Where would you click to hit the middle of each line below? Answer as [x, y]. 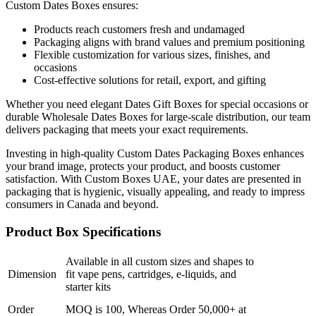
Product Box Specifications [83, 232]
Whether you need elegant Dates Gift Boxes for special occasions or [157, 104]
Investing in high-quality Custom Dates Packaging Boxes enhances [155, 154]
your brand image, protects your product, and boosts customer [143, 166]
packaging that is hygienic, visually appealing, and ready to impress [155, 192]
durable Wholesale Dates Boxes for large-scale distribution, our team [158, 117]
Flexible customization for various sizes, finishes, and [152, 55]
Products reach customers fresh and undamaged [139, 30]
